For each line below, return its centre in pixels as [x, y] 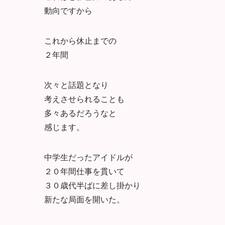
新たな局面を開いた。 [84, 199]
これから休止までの [80, 40]
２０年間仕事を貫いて [84, 171]
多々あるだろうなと [80, 113]
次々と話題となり [76, 84]
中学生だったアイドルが [88, 157]
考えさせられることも [84, 98]
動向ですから [68, 10]
